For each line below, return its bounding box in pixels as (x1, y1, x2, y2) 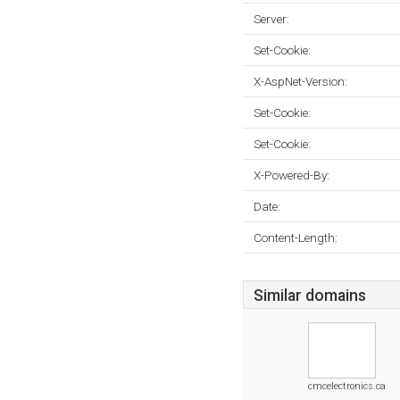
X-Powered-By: (254, 168, 329, 182)
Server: (254, 12, 289, 26)
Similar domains (254, 287, 366, 304)
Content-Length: (254, 230, 337, 245)
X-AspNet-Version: (254, 74, 347, 88)
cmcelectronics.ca (308, 380, 386, 392)
